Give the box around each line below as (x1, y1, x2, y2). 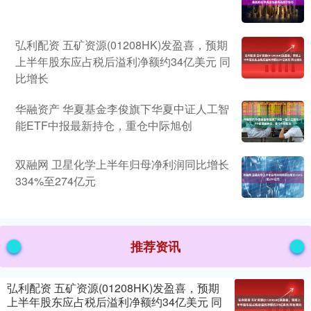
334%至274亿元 (15, 173, 96, 190)
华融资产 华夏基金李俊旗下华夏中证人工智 (15, 101, 229, 117)
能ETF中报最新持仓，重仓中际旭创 (15, 117, 192, 134)
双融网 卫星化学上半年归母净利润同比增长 (15, 156, 229, 173)
